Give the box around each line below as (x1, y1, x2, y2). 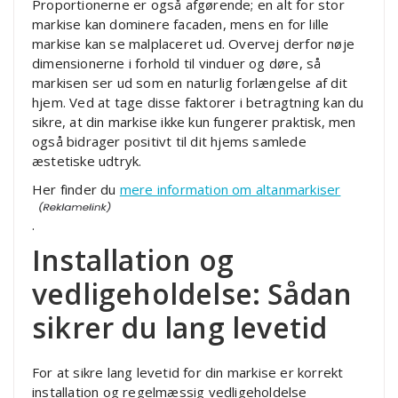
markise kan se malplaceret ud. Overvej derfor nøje (32, 35, 355, 53)
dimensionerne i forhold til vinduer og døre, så (32, 54, 322, 73)
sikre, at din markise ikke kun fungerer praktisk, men (32, 113, 356, 131)
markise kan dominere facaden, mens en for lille (32, 15, 330, 34)
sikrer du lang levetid (32, 308, 328, 347)
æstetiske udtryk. (32, 152, 142, 171)
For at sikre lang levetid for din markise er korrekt (32, 363, 344, 382)
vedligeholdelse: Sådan (32, 275, 353, 314)
